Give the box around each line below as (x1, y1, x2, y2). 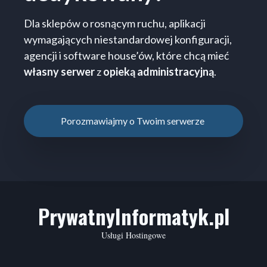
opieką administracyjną (103, 65, 214, 79)
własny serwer (24, 65, 95, 79)
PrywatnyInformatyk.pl (38, 201, 229, 232)
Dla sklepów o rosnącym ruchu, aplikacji (24, 17, 206, 30)
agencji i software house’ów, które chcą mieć (24, 49, 229, 63)
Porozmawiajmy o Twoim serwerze (61, 115, 206, 127)
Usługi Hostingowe (101, 229, 166, 241)
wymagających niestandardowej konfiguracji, (24, 33, 232, 46)
